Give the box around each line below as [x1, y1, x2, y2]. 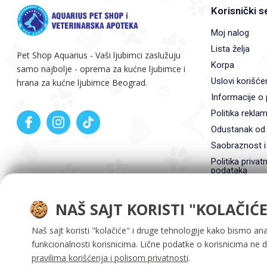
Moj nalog [210, 27, 249, 38]
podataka [210, 165, 247, 176]
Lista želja [210, 44, 250, 54]
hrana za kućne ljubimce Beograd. [17, 77, 148, 88]
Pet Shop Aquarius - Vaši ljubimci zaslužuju [17, 49, 181, 61]
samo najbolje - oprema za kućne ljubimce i [17, 63, 186, 74]
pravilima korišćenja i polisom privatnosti [31, 252, 188, 263]
